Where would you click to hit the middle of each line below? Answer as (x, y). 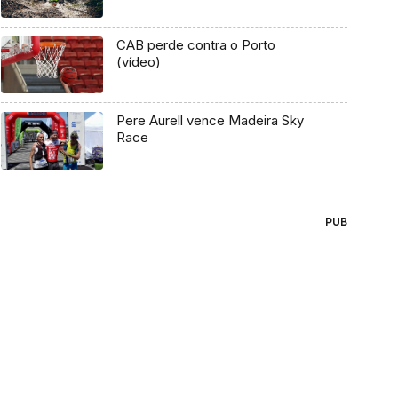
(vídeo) (138, 61)
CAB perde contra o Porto (195, 44)
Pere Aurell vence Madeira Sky (210, 121)
